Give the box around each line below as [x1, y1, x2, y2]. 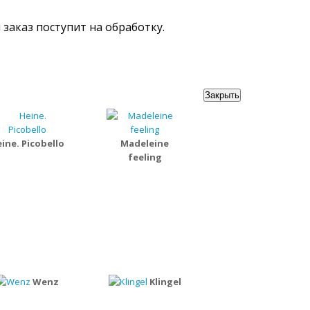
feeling [127, 151, 162, 163]
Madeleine [120, 137, 169, 149]
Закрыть [205, 90, 239, 100]
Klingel [149, 275, 181, 288]
